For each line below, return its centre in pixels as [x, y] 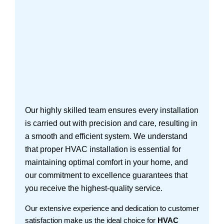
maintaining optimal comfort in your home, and [106, 162]
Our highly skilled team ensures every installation [112, 110]
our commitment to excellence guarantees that [106, 175]
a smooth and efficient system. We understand [106, 136]
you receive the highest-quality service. [94, 188]
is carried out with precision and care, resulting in [111, 123]
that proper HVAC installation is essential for [103, 149]
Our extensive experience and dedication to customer [112, 208]
